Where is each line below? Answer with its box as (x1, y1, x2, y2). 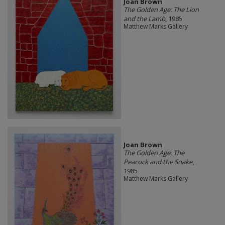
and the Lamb (123, 14, 165, 23)
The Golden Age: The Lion (123, 5, 199, 14)
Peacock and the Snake (123, 157, 192, 167)
